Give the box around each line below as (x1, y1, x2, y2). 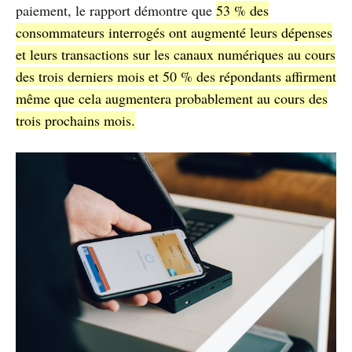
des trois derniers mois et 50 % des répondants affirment (16, 66, 336, 86)
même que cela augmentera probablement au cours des (16, 88, 328, 108)
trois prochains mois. (16, 110, 135, 130)
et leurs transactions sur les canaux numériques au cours (16, 44, 335, 64)
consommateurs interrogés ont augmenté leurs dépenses (16, 22, 332, 42)
